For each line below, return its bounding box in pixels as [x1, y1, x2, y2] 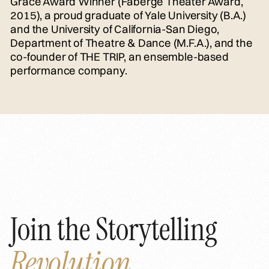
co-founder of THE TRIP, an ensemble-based [10, 49, 229, 64]
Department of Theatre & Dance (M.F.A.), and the [10, 35, 253, 50]
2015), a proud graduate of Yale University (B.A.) [10, 8, 247, 22]
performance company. [10, 63, 127, 77]
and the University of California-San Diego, [10, 22, 220, 36]
